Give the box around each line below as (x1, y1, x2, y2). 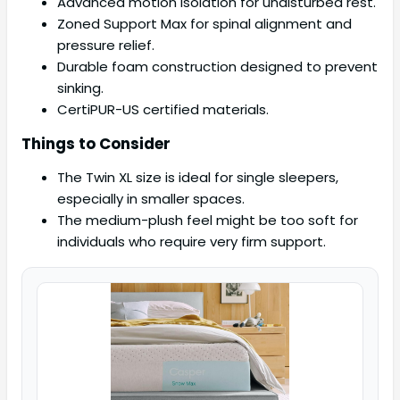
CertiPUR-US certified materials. (57, 100, 269, 120)
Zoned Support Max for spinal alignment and (57, 14, 352, 34)
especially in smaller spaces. (57, 189, 245, 209)
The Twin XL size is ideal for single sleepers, (57, 168, 338, 187)
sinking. (57, 79, 104, 98)
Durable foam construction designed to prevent (57, 57, 378, 77)
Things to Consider (21, 133, 171, 155)
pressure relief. (57, 36, 154, 55)
